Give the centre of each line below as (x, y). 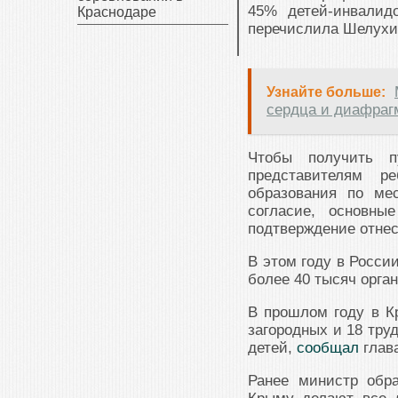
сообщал (328, 348)
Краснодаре (117, 12)
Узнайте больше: (326, 92)
